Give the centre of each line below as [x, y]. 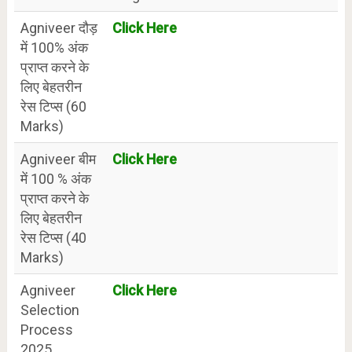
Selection [49, 310]
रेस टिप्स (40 [53, 238]
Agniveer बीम [58, 159]
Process [46, 330]
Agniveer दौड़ [59, 28]
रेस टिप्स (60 [53, 106]
